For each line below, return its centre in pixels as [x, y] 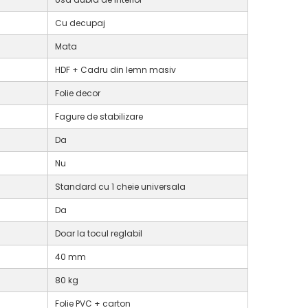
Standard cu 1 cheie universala [120, 186]
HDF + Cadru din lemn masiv [115, 69]
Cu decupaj [80, 23]
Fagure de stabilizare [99, 116]
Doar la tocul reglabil [99, 233]
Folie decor [78, 93]
